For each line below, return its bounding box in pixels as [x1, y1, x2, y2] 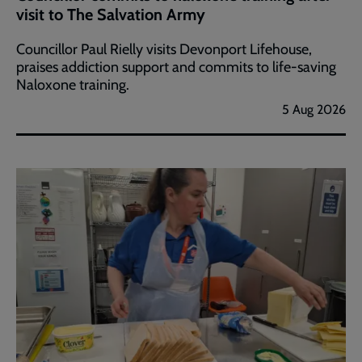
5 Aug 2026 [282, 101, 346, 117]
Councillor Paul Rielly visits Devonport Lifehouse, [16, 40, 312, 58]
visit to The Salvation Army [16, 4, 205, 24]
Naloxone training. [16, 75, 129, 94]
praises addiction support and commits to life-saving [16, 57, 336, 76]
